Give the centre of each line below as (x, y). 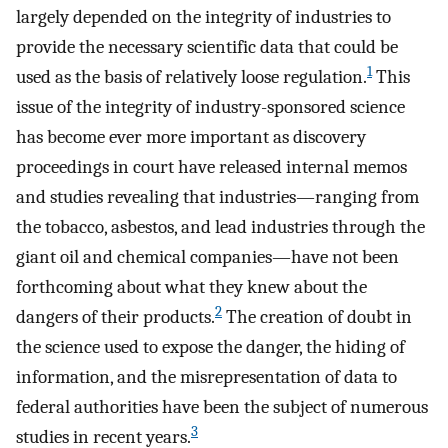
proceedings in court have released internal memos (211, 167)
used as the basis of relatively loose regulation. (191, 77)
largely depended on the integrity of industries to (203, 17)
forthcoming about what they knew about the (191, 287)
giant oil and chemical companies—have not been (207, 257)
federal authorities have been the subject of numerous (222, 407)
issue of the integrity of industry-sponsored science (210, 107)
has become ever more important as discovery (191, 137)
